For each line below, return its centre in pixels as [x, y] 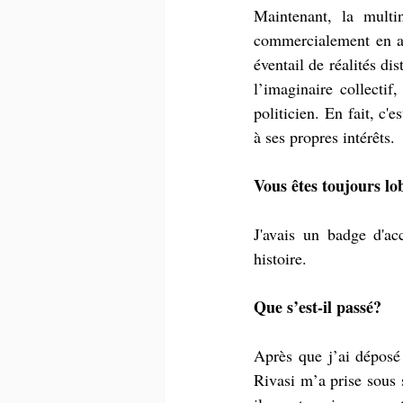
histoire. [280, 258]
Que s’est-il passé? [318, 306]
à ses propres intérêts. [324, 136]
